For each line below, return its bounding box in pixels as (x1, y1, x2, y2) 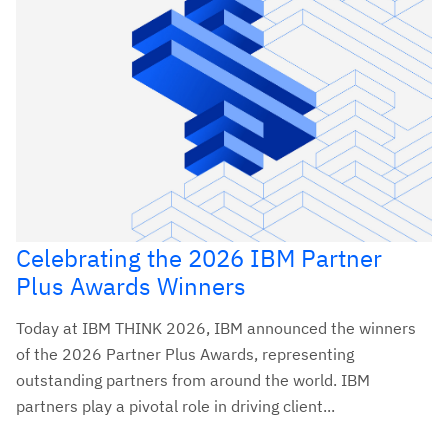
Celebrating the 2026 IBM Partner (16, 241, 382, 274)
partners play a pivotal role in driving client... (16, 395, 335, 416)
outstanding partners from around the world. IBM (16, 369, 370, 390)
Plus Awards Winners (16, 269, 246, 302)
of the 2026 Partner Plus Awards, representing (16, 343, 354, 364)
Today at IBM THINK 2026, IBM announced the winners (16, 317, 416, 338)
